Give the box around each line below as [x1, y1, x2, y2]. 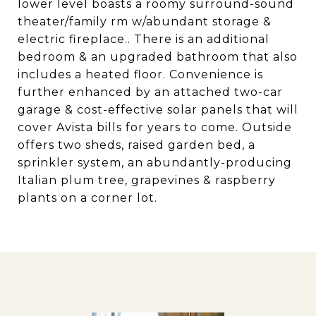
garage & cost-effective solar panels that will [18, 103, 298, 116]
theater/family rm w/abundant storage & [18, 15, 272, 28]
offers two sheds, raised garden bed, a [18, 138, 255, 152]
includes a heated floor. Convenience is [18, 68, 263, 81]
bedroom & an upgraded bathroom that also [18, 50, 298, 63]
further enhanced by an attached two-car [18, 85, 283, 99]
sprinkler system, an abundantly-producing [18, 156, 292, 169]
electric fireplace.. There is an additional [18, 32, 269, 46]
